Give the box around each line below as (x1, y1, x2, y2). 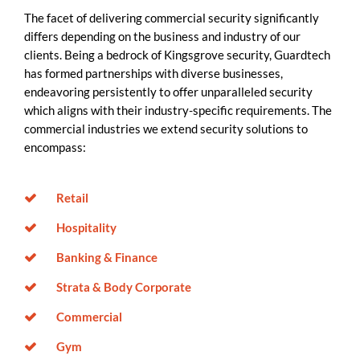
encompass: (24, 140, 86, 155)
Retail (56, 190, 88, 205)
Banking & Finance (56, 249, 157, 264)
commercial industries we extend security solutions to (24, 121, 308, 137)
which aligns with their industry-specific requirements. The (24, 103, 332, 118)
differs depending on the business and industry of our (24, 29, 301, 44)
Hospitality (56, 219, 117, 235)
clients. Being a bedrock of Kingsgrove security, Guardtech (24, 47, 330, 63)
